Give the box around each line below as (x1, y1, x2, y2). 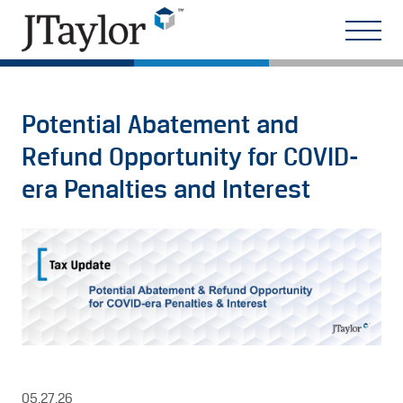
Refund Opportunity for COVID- (22, 145, 358, 171)
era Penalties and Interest (22, 177, 310, 203)
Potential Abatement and (22, 112, 299, 139)
